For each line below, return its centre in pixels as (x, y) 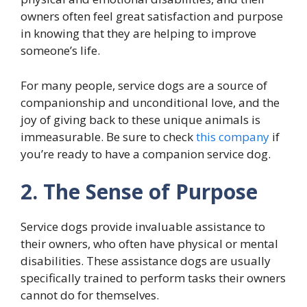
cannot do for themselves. (90, 295)
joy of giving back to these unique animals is (140, 119)
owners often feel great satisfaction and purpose (152, 16)
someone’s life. (60, 51)
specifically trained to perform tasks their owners (153, 278)
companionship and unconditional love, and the (150, 102)
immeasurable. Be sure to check (108, 136)
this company (233, 136)
